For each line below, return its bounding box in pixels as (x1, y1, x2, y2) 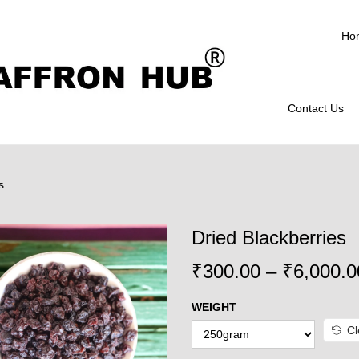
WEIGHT (192, 301, 236, 313)
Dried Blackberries (192, 227, 346, 248)
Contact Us (288, 102, 344, 115)
